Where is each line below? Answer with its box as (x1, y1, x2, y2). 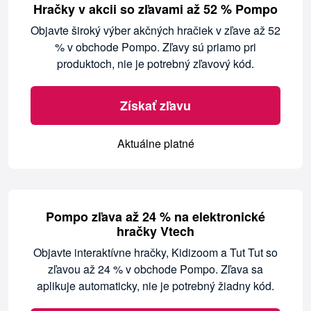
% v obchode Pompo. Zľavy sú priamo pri (55, 39, 256, 56)
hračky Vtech (117, 222, 194, 241)
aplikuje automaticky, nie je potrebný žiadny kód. (37, 278, 274, 294)
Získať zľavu (120, 96, 191, 115)
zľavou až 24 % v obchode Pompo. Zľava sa (48, 261, 263, 278)
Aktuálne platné (117, 135, 194, 152)
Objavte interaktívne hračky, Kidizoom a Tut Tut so (33, 244, 278, 261)
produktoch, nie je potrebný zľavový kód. (57, 56, 254, 72)
